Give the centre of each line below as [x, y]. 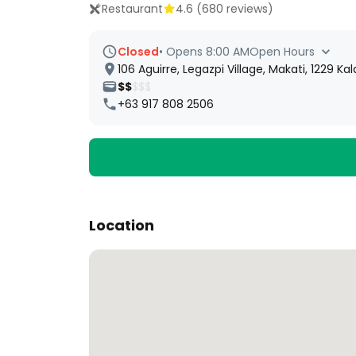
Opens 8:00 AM [208, 52]
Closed [138, 52]
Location [122, 225]
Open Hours [282, 52]
